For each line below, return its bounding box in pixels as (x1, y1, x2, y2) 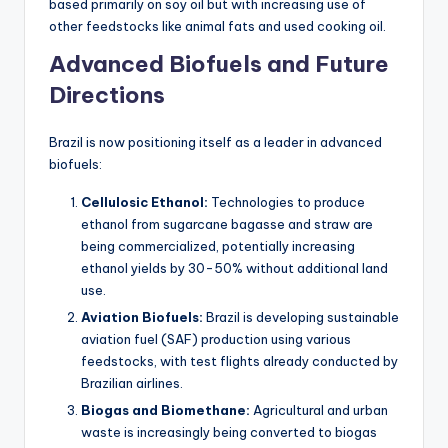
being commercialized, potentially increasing (81, 238, 355, 255)
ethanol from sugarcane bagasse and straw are (81, 216, 373, 233)
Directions (49, 81, 165, 110)
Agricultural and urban (250, 402, 388, 419)
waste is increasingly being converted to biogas (81, 424, 377, 441)
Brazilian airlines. (81, 375, 183, 392)
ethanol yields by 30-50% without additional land (81, 260, 388, 277)
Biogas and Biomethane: (81, 402, 250, 419)
